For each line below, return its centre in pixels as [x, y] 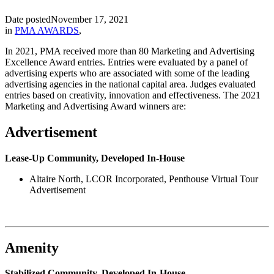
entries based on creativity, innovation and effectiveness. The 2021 [133, 95]
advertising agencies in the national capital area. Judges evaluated [130, 84]
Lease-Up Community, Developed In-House [95, 158]
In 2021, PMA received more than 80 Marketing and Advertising [130, 51]
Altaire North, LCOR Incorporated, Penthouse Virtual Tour [144, 179]
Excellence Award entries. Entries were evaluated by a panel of [126, 62]
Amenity [32, 247]
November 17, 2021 [90, 19]
